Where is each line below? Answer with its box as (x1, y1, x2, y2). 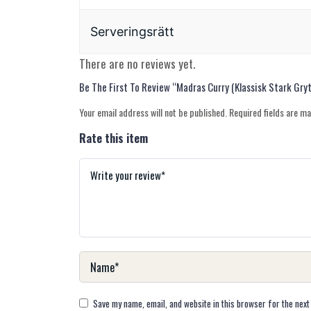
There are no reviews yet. (79, 55, 195, 73)
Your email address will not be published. (79, 105, 227, 120)
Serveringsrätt (90, 24, 174, 40)
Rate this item (79, 130, 148, 147)
